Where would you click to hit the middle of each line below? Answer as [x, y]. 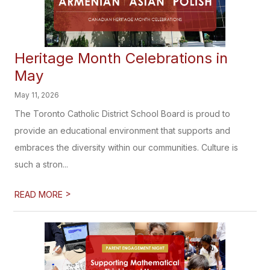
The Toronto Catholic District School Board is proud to [123, 114]
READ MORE [40, 194]
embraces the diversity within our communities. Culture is [127, 147]
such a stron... [42, 164]
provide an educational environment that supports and [123, 130]
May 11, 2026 [37, 95]
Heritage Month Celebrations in [121, 58]
